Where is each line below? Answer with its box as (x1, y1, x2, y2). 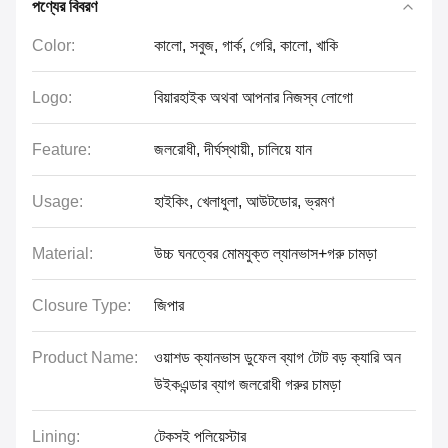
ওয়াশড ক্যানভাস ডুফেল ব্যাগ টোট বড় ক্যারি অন (154, 349, 401, 366)
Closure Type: (32, 297, 131, 314)
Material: (32, 245, 93, 262)
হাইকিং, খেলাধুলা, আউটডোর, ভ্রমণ (154, 193, 334, 210)
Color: (32, 37, 75, 54)
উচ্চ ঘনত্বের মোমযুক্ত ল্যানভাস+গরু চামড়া (154, 245, 377, 262)
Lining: (32, 428, 80, 445)
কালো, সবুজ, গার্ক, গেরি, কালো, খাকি (154, 37, 338, 54)
